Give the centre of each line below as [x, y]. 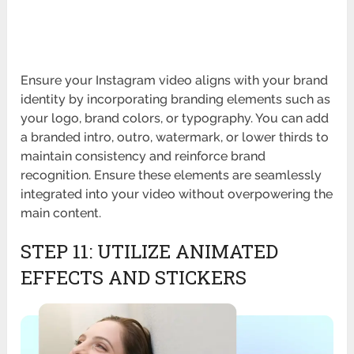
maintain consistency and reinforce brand [143, 156]
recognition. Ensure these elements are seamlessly [171, 175]
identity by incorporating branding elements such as [176, 100]
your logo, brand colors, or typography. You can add [175, 119]
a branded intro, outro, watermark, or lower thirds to [175, 137]
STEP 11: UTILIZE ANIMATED [150, 252]
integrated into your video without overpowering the [177, 194]
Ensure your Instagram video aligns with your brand [175, 81]
